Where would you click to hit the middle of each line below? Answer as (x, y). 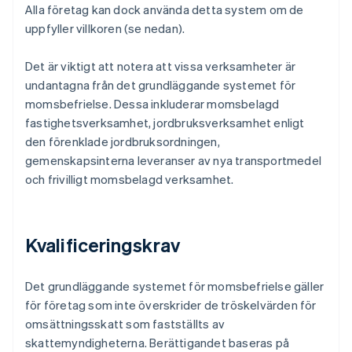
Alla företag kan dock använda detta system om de (165, 10)
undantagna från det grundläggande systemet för (161, 85)
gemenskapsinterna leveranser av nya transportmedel (174, 161)
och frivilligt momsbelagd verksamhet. (130, 180)
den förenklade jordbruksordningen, (123, 142)
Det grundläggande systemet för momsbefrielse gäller (175, 286)
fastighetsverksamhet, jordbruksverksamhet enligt (165, 123)
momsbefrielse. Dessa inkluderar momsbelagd (152, 104)
